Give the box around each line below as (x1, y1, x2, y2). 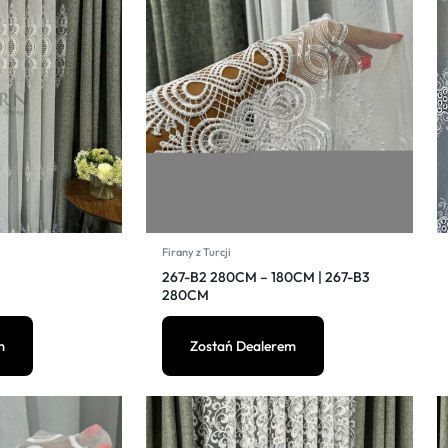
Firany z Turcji (162, 245, 231, 259)
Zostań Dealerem (190, 337, 296, 355)
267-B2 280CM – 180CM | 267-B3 (162, 268, 370, 286)
